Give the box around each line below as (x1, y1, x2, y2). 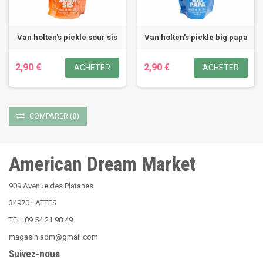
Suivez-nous (9, 248, 60, 259)
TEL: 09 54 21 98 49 (9, 215, 73, 224)
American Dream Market (9, 153, 196, 176)
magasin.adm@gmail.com (9, 232, 98, 241)
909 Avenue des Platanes (9, 181, 93, 190)
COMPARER (28, 112, 70, 120)
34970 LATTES (9, 198, 57, 207)
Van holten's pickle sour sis (17, 33, 117, 42)
